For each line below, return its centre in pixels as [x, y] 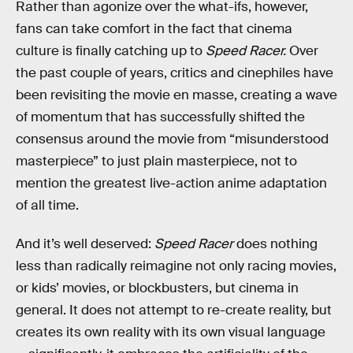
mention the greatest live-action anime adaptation [171, 183]
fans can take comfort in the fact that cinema [154, 28]
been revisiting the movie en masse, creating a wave [176, 95]
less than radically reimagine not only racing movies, [176, 266]
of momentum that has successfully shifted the [160, 117]
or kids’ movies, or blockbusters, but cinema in [157, 288]
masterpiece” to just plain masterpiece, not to [156, 161]
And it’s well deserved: [85, 244]
